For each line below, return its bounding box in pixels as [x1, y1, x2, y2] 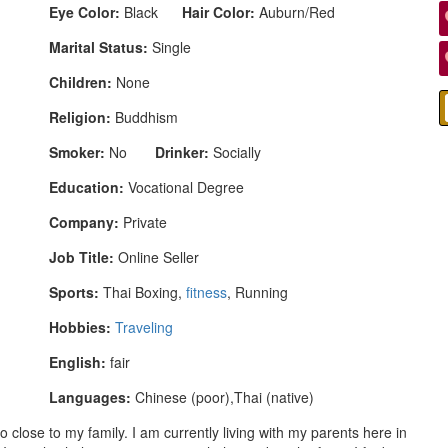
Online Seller [114, 246, 199, 267]
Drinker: [155, 141, 209, 162]
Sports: [49, 281, 99, 302]
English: [49, 351, 106, 372]
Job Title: [49, 246, 114, 267]
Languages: [49, 386, 131, 407]
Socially [209, 141, 261, 162]
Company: [49, 211, 119, 232]
